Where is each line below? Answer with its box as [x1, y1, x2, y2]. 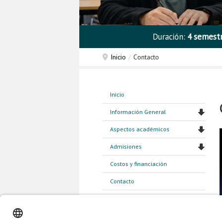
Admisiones [110, 142, 142, 150]
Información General [110, 108, 166, 115]
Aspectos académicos [110, 125, 169, 133]
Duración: [152, 31, 187, 42]
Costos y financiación [110, 160, 167, 167]
